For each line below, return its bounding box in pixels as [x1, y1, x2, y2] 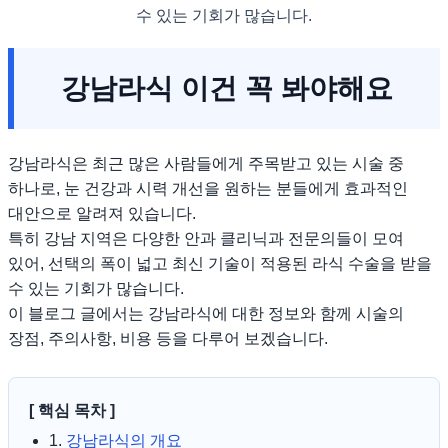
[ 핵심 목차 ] [29, 402, 115, 420]
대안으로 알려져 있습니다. [8, 205, 196, 223]
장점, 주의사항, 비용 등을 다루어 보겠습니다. [8, 330, 328, 348]
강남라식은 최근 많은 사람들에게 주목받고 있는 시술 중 [8, 155, 404, 173]
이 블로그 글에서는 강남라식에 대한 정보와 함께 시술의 [8, 305, 404, 323]
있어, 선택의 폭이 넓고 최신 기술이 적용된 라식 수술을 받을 [8, 255, 432, 273]
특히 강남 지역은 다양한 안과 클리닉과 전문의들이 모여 [8, 230, 404, 248]
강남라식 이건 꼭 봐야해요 [61, 73, 393, 105]
